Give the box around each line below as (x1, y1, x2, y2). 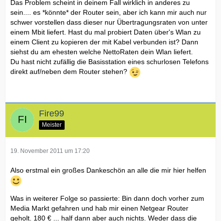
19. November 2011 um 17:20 (10, 147, 90, 154)
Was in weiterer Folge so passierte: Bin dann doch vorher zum (10, 194, 204, 202)
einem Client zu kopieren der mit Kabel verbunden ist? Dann (10, 38, 198, 46)
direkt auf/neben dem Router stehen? (10, 68, 129, 76)
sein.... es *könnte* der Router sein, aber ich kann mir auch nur (10, 8, 207, 16)
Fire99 (39, 109, 64, 118)
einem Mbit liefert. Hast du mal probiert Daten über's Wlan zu (10, 28, 201, 36)
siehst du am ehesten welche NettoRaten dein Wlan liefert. (10, 48, 193, 56)
